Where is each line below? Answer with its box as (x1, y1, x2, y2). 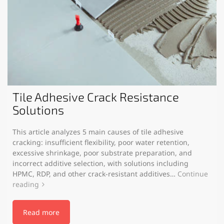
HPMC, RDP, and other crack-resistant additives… (12, 168, 177, 178)
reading (12, 179, 39, 189)
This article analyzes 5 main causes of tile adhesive (12, 126, 183, 136)
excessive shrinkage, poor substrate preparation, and (12, 147, 192, 157)
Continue (177, 168, 208, 178)
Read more (23, 207, 59, 217)
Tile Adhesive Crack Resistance (12, 89, 179, 104)
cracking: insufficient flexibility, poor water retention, (12, 137, 189, 147)
